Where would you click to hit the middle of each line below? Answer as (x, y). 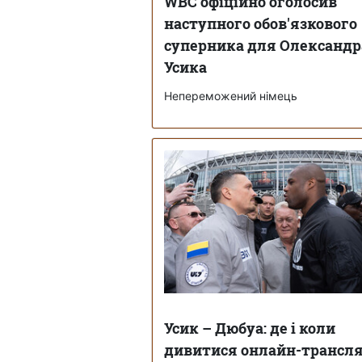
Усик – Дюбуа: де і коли (250, 328)
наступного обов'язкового (261, 23)
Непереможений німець (231, 95)
